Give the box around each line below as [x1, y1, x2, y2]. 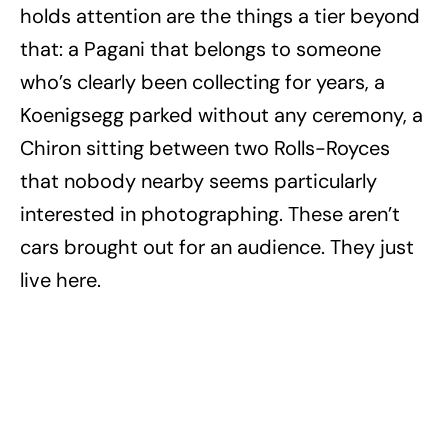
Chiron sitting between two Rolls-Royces [20, 135, 390, 162]
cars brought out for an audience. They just [20, 234, 414, 261]
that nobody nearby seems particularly [20, 168, 377, 195]
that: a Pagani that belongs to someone [20, 36, 381, 63]
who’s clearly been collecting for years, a [20, 69, 385, 96]
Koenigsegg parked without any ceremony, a [20, 102, 423, 129]
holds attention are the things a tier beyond [20, 3, 420, 30]
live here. [20, 267, 101, 294]
